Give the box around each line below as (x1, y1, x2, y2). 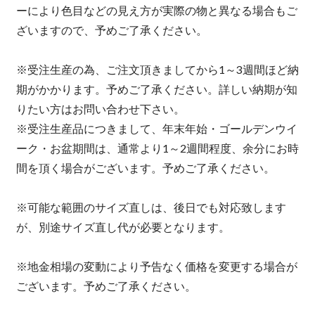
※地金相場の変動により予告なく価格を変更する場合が (15, 259, 297, 274)
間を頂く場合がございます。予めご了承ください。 (15, 161, 275, 175)
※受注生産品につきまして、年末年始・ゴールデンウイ (15, 122, 297, 136)
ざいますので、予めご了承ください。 (15, 23, 207, 37)
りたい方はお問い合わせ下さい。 (15, 102, 185, 116)
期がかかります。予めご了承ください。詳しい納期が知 (15, 82, 297, 96)
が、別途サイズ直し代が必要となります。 (15, 220, 230, 234)
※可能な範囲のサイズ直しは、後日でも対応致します (15, 200, 286, 214)
